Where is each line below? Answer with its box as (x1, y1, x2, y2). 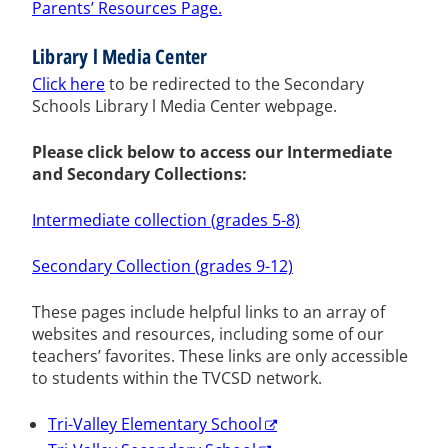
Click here (32, 72, 105, 95)
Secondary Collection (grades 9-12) (32, 254, 293, 277)
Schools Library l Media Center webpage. (32, 94, 337, 117)
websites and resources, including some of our (32, 322, 384, 345)
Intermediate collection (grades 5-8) (32, 208, 300, 231)
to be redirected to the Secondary (105, 72, 364, 95)
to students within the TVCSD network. (32, 366, 322, 389)
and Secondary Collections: (32, 162, 247, 185)
